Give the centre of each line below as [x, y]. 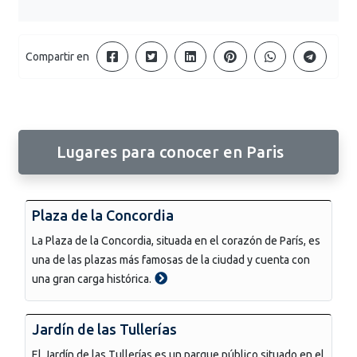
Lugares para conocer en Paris [170, 151]
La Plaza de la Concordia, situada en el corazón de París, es [176, 240]
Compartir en [57, 57]
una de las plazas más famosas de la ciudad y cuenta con [171, 259]
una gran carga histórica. [92, 279]
